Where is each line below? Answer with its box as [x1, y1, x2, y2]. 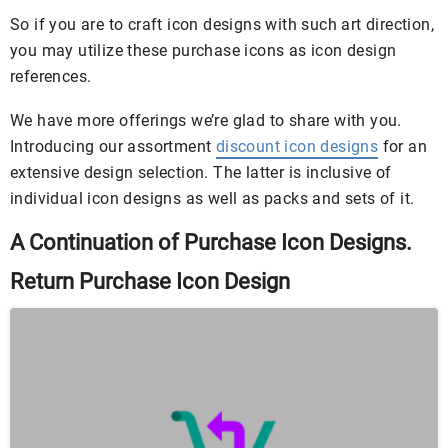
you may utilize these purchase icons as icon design [10, 40, 397, 60]
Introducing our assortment [10, 136, 216, 156]
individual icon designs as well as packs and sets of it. [10, 188, 415, 208]
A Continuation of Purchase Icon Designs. [10, 229, 412, 255]
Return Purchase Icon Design [10, 268, 290, 294]
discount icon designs [215, 136, 379, 156]
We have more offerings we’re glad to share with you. [10, 110, 402, 130]
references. [10, 66, 92, 86]
